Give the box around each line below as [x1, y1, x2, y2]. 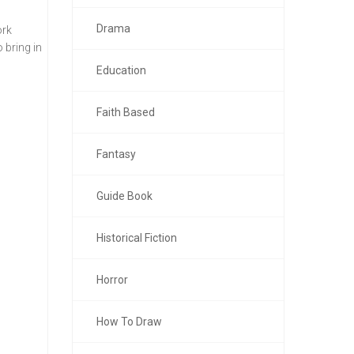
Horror [96, 273, 128, 286]
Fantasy [96, 148, 136, 160]
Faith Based [96, 106, 155, 119]
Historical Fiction [96, 232, 177, 244]
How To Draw [96, 315, 162, 328]
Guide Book [96, 190, 153, 202]
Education [96, 64, 146, 77]
